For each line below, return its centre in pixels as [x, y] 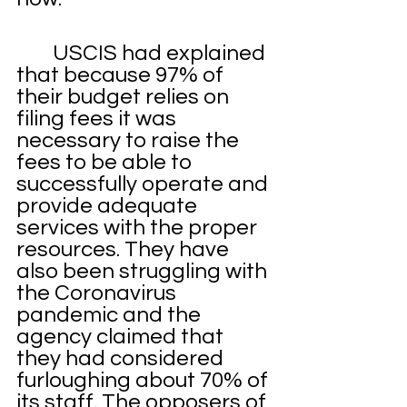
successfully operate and [144, 184]
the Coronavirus [99, 293]
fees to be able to [106, 162]
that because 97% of [122, 74]
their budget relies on [125, 96]
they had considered [122, 358]
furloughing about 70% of [144, 380]
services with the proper [139, 227]
